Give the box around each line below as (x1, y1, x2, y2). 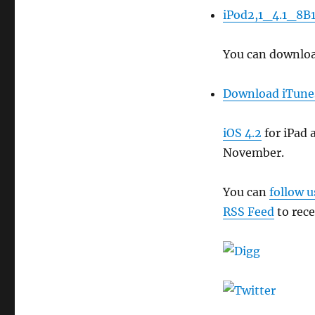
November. (222, 146, 284, 160)
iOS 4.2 (222, 126, 262, 140)
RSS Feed (222, 205, 274, 219)
